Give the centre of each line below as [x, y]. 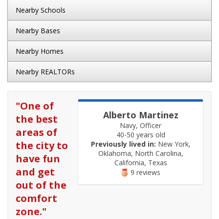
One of [37, 106]
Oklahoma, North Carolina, [141, 153]
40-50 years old [141, 135]
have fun [38, 159]
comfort [36, 198]
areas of [36, 132]
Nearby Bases [38, 31]
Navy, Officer [141, 125]
